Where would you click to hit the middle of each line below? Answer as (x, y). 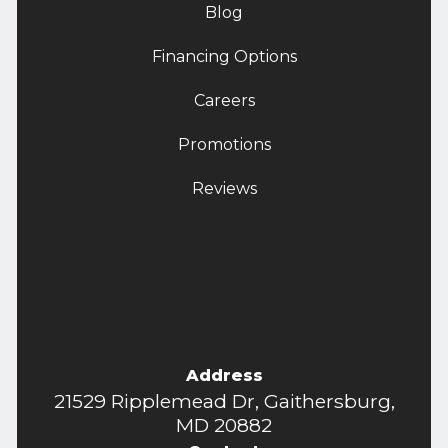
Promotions (224, 144)
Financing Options (224, 56)
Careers (224, 100)
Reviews (224, 188)
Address (224, 375)
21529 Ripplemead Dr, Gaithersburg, (224, 401)
